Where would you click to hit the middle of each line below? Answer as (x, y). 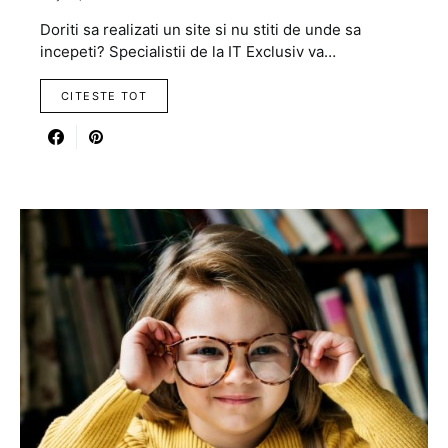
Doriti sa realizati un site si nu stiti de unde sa (200, 30)
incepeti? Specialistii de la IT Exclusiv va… (188, 52)
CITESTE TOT (104, 96)
